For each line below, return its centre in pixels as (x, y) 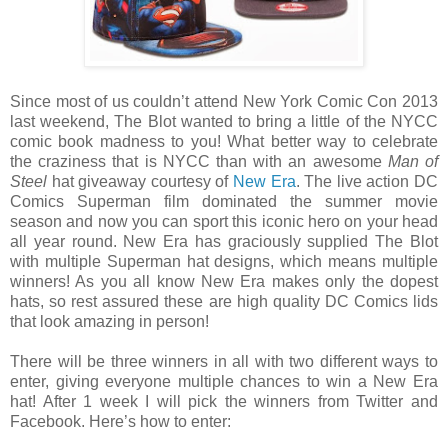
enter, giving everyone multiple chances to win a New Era (224, 381)
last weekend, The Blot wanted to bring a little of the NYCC (224, 121)
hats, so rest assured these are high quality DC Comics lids (224, 301)
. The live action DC (367, 181)
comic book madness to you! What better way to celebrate (224, 141)
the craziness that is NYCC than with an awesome (199, 161)
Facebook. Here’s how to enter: (120, 421)
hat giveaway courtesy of (140, 181)
